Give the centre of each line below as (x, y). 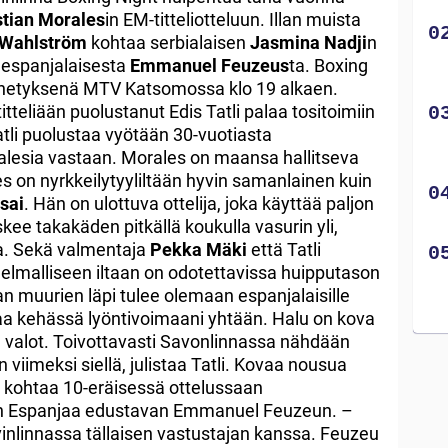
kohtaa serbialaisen (168, 42)
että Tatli (284, 249)
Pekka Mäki (198, 249)
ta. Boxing (328, 65)
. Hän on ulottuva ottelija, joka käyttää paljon (199, 203)
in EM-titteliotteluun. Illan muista (233, 19)
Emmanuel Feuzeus (209, 65)
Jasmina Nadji (308, 42)
